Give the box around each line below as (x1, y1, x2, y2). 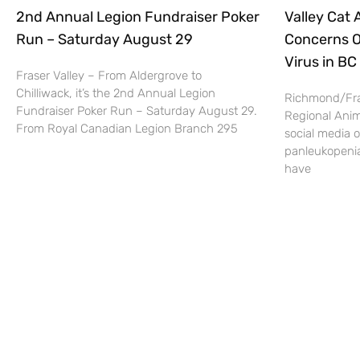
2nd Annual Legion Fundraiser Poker (16, 8, 260, 27)
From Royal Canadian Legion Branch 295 (16, 121, 238, 137)
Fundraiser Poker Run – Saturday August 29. (16, 104, 257, 119)
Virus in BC (284, 53, 357, 72)
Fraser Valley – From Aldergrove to (16, 68, 202, 84)
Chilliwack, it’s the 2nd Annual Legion (16, 86, 215, 101)
